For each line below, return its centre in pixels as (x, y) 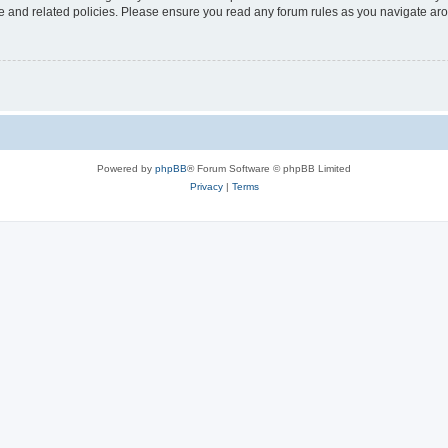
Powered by (126, 169)
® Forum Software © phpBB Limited (269, 169)
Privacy (206, 187)
